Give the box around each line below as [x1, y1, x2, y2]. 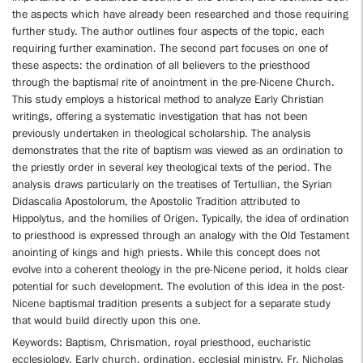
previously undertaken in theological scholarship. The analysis [12, 126, 311, 139]
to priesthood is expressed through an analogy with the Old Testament [12, 228, 349, 241]
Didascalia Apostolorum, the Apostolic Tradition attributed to [12, 194, 300, 207]
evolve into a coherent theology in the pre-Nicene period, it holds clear [12, 263, 348, 275]
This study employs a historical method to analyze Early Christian [12, 92, 324, 105]
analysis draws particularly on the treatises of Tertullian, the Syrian [12, 177, 332, 190]
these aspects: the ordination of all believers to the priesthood [12, 58, 310, 71]
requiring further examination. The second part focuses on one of [12, 41, 328, 54]
